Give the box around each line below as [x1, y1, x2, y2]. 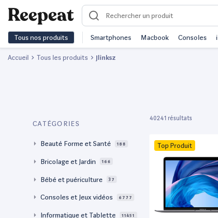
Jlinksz [96, 54, 116, 61]
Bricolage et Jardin [40, 157, 96, 165]
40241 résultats [149, 114, 192, 122]
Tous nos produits [14, 34, 68, 41]
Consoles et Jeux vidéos [40, 193, 113, 201]
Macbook [141, 34, 169, 41]
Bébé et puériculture [40, 175, 103, 183]
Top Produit [157, 141, 192, 149]
